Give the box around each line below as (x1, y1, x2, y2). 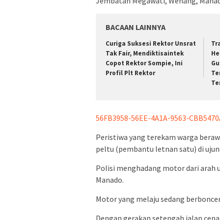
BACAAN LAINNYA (106, 22, 165, 32)
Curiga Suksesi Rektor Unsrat (106, 39, 196, 48)
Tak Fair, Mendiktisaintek (106, 49, 184, 58)
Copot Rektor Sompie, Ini (106, 59, 183, 68)
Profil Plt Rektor (106, 69, 155, 78)
